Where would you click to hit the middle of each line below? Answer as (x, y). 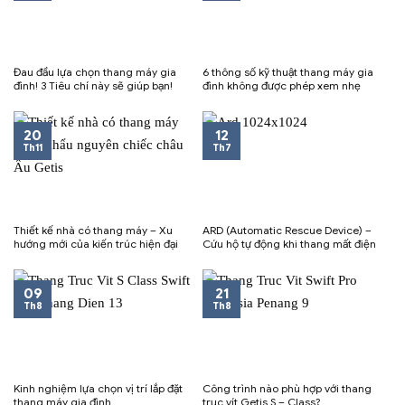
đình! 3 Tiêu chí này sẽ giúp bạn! (93, 85)
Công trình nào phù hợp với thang (287, 389)
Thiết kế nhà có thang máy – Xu (93, 230)
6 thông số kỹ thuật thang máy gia (288, 71)
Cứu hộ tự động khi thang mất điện (289, 243)
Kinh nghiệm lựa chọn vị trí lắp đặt (98, 389)
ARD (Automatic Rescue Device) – (287, 230)
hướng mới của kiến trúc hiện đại (96, 243)
